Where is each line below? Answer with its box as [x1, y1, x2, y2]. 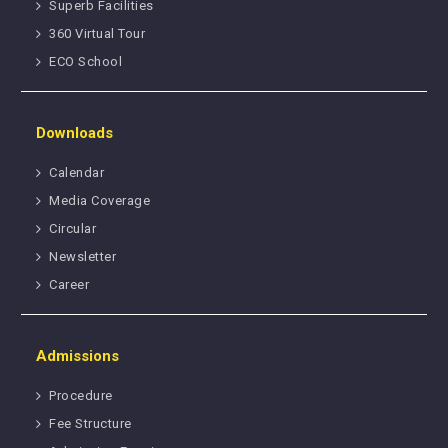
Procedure [49, 387, 113, 403]
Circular [49, 220, 97, 236]
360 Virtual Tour [49, 25, 146, 41]
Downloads [36, 123, 114, 142]
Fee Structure [49, 415, 132, 431]
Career [49, 276, 90, 292]
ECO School [49, 53, 123, 69]
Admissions [36, 346, 120, 365]
